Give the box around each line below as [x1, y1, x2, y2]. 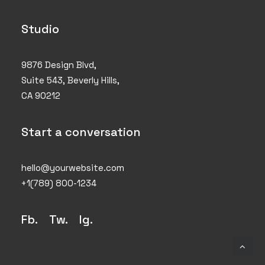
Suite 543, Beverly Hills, [21, 75, 119, 86]
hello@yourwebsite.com [21, 162, 124, 173]
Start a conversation [21, 124, 141, 140]
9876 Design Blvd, [21, 59, 96, 70]
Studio [21, 21, 59, 37]
